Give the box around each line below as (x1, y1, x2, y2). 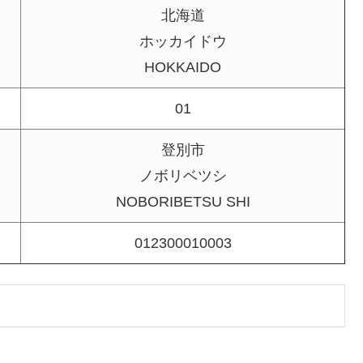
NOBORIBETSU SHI (115, 194, 250, 211)
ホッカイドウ (139, 33, 227, 50)
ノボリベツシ (139, 168, 227, 185)
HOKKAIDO (144, 59, 221, 76)
